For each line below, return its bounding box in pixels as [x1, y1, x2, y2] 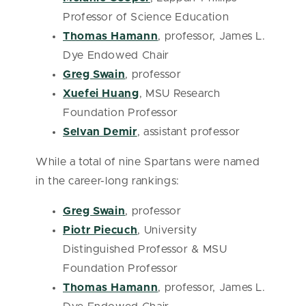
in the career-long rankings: [36, 176, 180, 186]
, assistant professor [137, 126, 244, 137]
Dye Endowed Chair [63, 50, 169, 61]
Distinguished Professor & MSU [63, 244, 227, 255]
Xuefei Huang [63, 88, 139, 99]
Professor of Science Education [63, 12, 229, 23]
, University [137, 225, 198, 236]
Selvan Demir [63, 126, 137, 137]
